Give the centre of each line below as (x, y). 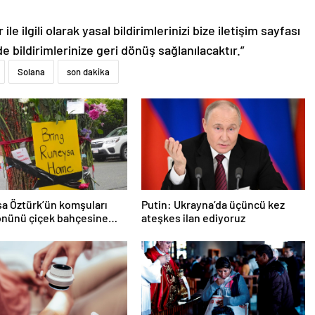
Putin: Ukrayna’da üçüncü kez (213, 204)
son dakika (88, 71)
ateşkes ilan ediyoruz (193, 217)
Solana (31, 71)
